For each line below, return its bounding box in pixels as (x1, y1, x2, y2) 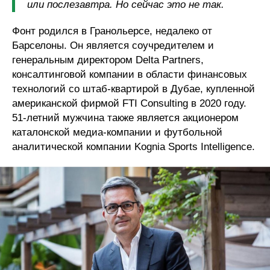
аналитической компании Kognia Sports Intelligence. (12, 140, 255, 152)
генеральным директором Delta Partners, (12, 54, 204, 66)
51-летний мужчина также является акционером (12, 111, 239, 124)
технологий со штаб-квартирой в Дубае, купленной (12, 83, 255, 95)
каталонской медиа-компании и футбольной (12, 126, 222, 138)
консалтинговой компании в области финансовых (12, 68, 247, 80)
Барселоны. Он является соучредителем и (12, 39, 214, 51)
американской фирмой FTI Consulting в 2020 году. (12, 97, 246, 109)
